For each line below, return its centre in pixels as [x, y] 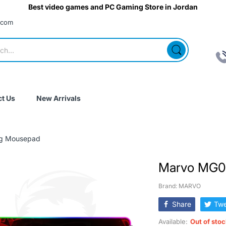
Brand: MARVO [180, 186]
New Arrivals [59, 98]
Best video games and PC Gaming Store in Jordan [113, 7]
